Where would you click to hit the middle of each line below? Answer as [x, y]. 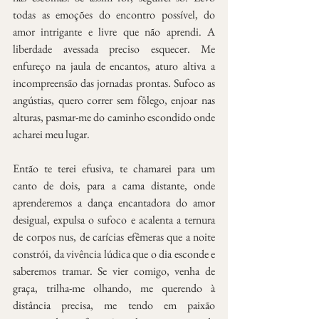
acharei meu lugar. [51, 134]
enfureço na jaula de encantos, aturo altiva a [114, 66]
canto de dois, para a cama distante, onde [114, 185]
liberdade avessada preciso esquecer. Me [114, 48]
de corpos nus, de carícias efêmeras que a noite [114, 236]
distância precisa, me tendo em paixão [114, 305]
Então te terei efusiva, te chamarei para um [114, 168]
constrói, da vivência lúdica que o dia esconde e [114, 253]
